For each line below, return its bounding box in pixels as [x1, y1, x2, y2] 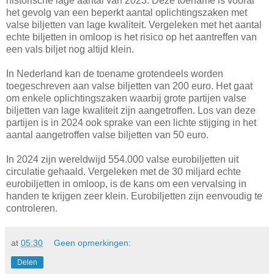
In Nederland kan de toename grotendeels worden [6, 68, 223, 79]
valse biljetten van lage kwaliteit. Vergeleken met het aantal [6, 19, 262, 30]
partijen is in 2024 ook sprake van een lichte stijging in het [6, 117, 256, 128]
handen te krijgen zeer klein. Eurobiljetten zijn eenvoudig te [6, 190, 262, 201]
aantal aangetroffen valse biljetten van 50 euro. [6, 129, 209, 140]
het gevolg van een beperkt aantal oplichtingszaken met [6, 7, 247, 18]
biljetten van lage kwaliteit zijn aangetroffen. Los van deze [6, 105, 256, 116]
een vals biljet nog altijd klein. [6, 43, 134, 54]
